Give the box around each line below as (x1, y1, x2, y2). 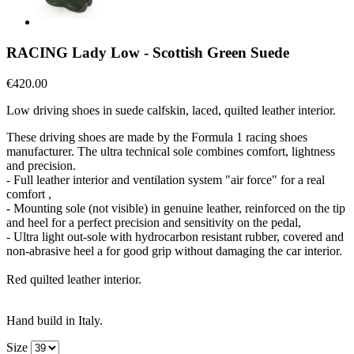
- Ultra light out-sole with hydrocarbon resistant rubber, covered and (6, 229, 344, 243)
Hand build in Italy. (6, 313, 103, 327)
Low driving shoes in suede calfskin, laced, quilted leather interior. (6, 103, 336, 117)
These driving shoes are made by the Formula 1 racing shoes (6, 130, 307, 144)
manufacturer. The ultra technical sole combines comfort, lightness (6, 144, 335, 158)
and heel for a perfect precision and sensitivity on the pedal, (6, 215, 301, 229)
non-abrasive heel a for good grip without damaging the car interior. (6, 243, 342, 258)
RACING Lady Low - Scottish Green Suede (6, 43, 289, 61)
